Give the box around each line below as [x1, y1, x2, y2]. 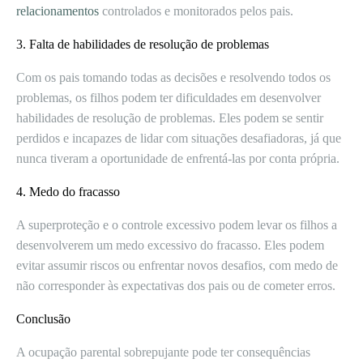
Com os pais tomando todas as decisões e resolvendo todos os [16, 70, 331, 84]
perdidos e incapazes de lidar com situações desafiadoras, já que [16, 131, 341, 145]
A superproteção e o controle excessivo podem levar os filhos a [16, 218, 337, 232]
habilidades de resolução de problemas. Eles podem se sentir [16, 111, 323, 125]
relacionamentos [16, 4, 99, 18]
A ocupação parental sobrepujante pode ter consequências [16, 345, 310, 359]
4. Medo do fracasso [16, 185, 120, 199]
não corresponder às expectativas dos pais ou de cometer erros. [16, 279, 335, 293]
